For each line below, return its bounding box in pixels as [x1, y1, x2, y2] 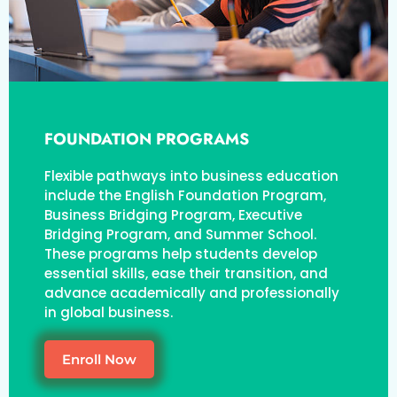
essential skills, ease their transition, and [44, 263, 328, 283]
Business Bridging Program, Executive [44, 205, 302, 224]
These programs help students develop [44, 244, 317, 263]
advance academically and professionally [44, 283, 339, 302]
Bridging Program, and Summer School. [44, 224, 316, 244]
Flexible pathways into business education [44, 166, 339, 185]
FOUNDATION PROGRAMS [44, 127, 249, 151]
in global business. [44, 302, 173, 322]
